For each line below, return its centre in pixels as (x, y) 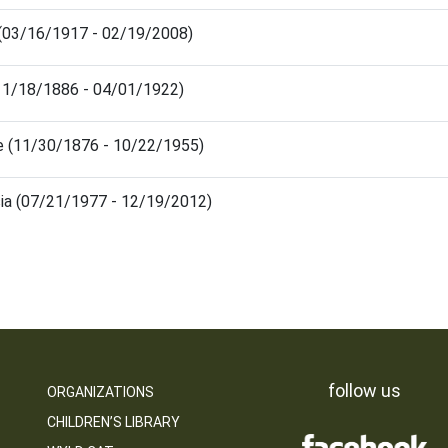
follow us (364, 390)
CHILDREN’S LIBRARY (113, 422)
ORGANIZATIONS (100, 392)
